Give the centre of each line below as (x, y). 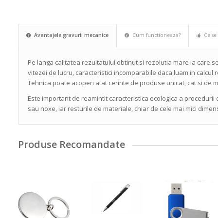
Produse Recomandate (72, 145)
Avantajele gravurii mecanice (72, 35)
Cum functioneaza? (157, 35)
